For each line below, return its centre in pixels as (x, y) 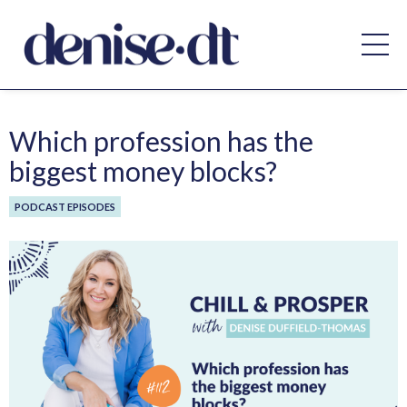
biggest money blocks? (143, 171)
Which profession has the (161, 141)
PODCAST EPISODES (65, 207)
